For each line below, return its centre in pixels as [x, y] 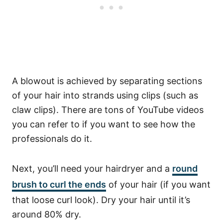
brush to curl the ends [59, 184]
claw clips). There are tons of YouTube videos [108, 110]
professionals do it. [52, 139]
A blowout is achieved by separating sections [107, 81]
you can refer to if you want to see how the [104, 124]
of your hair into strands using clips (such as [105, 95]
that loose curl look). [56, 200]
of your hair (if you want [158, 184]
